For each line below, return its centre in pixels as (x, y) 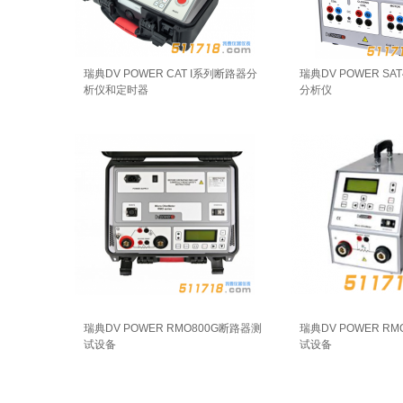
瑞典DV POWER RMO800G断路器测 (173, 328)
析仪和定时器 (116, 90)
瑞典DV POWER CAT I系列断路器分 (170, 74)
